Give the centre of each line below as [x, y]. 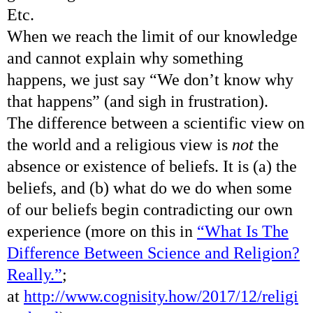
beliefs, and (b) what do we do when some [150, 188]
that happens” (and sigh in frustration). [138, 101]
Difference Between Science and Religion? [153, 253]
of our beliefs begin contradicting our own [150, 209]
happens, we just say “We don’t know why [150, 79]
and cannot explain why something [125, 58]
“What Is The [243, 231]
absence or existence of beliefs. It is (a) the [152, 166]
